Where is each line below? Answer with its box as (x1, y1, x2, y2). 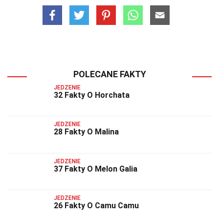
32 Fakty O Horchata (54, 90, 130, 100)
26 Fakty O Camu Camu (54, 201, 139, 211)
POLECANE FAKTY (73, 69, 146, 79)
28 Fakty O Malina (54, 127, 119, 137)
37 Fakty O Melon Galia (54, 164, 137, 174)
